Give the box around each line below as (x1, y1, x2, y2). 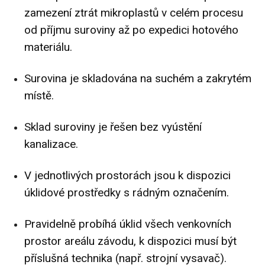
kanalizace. (24, 137, 78, 151)
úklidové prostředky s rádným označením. (24, 186, 229, 200)
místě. (24, 89, 54, 103)
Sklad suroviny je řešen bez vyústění (24, 120, 202, 134)
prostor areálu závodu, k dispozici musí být (24, 234, 237, 248)
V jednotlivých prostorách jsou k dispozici (24, 169, 231, 183)
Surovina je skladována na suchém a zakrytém (24, 72, 251, 86)
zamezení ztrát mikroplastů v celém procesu (24, 6, 243, 20)
